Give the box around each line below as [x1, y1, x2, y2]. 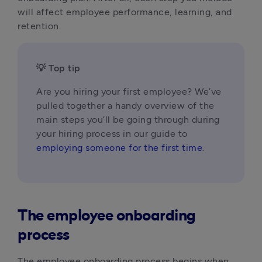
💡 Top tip [36, 63, 81, 74]
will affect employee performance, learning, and [18, 6, 232, 18]
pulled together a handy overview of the [36, 100, 215, 111]
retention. [18, 20, 61, 32]
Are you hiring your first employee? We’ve [36, 86, 222, 97]
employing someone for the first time [36, 142, 202, 153]
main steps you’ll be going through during [36, 114, 220, 125]
